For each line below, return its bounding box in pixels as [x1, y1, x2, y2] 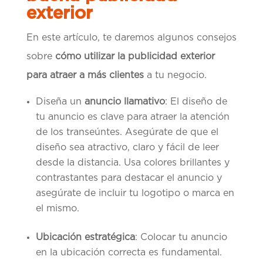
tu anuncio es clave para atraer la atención [35, 112, 230, 122]
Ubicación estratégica [35, 232, 135, 242]
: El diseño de [164, 97, 227, 107]
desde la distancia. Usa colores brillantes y [35, 158, 230, 168]
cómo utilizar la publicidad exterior [55, 52, 215, 62]
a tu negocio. [143, 70, 207, 80]
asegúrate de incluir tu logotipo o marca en [35, 188, 234, 198]
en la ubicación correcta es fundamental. [35, 248, 222, 258]
